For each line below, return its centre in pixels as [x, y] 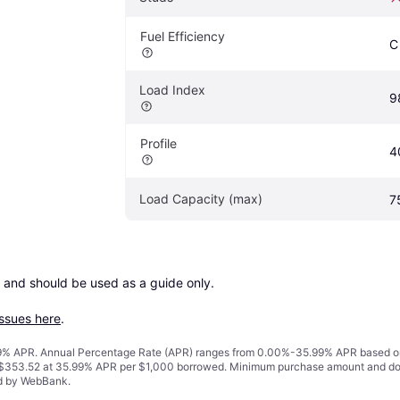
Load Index [172, 89]
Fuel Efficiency [183, 36]
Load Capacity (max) [201, 198]
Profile [158, 143]
